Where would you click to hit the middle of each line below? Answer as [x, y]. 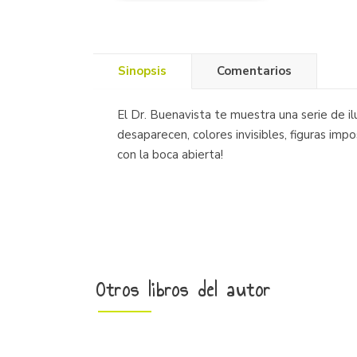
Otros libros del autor [184, 290]
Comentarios [254, 71]
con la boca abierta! [170, 155]
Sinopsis [142, 71]
